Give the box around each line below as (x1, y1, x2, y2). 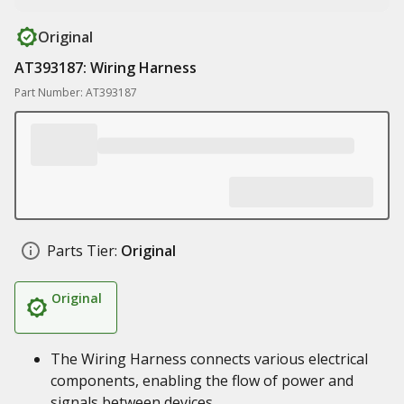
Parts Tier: (47, 241, 117, 261)
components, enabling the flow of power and (50, 371, 353, 390)
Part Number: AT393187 (14, 85, 137, 100)
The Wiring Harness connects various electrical (50, 349, 368, 369)
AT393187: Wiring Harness (14, 58, 197, 78)
